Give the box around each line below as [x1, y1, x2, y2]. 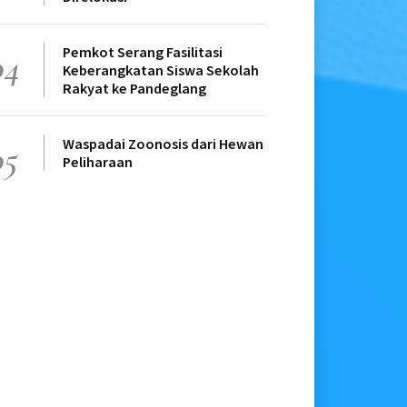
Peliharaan [63, 153, 133, 172]
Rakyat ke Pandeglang [63, 79, 206, 98]
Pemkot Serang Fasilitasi [63, 43, 223, 62]
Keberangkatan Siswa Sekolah [63, 61, 259, 80]
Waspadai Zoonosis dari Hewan [63, 134, 263, 154]
